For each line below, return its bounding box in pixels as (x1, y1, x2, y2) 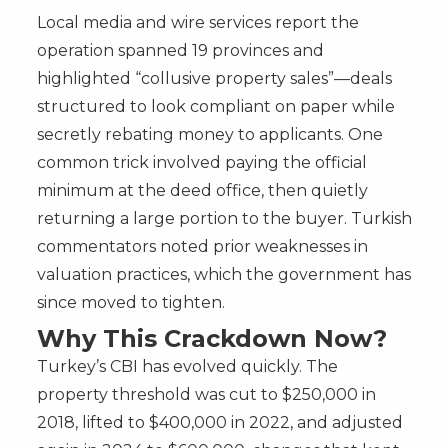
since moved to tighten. (36, 292, 225, 312)
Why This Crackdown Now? (36, 323, 387, 353)
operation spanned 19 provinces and (36, 40, 324, 60)
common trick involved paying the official (36, 152, 367, 172)
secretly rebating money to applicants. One (36, 124, 383, 144)
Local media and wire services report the (36, 12, 359, 32)
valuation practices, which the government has (36, 264, 411, 284)
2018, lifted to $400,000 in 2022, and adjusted (36, 412, 403, 432)
